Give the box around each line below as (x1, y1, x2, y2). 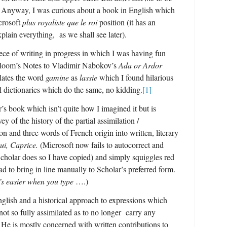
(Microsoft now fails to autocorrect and (38, 139, 164, 150)
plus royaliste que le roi (22, 16, 97, 27)
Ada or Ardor (119, 60, 162, 71)
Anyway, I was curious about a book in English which (1, 4, 175, 15)
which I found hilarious (97, 72, 173, 83)
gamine (46, 72, 69, 83)
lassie (80, 72, 97, 83)
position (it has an (97, 16, 156, 27)
